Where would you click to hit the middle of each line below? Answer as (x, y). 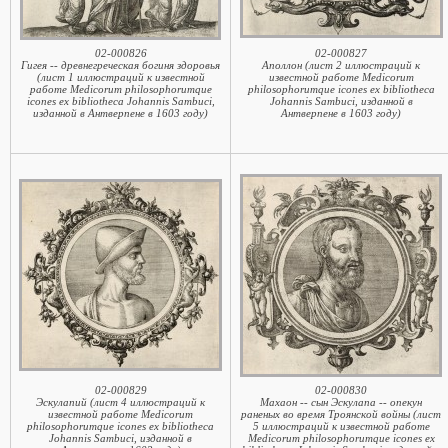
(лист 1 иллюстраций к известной (120, 77)
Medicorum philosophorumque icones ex (341, 438)
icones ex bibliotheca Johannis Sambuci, (120, 101)
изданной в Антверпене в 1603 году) (120, 113)
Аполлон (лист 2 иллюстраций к (341, 65)
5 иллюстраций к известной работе (341, 426)
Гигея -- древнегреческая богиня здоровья (120, 65)
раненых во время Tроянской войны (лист (341, 414)
